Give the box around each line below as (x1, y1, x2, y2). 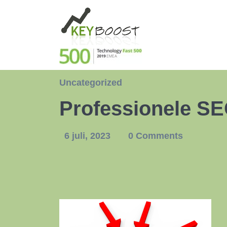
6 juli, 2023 (64, 131, 113, 141)
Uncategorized (59, 78, 122, 88)
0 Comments (128, 131, 183, 141)
